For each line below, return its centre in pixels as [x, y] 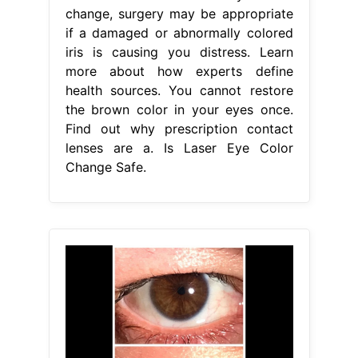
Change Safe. [105, 167]
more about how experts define [179, 72]
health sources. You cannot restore [179, 91]
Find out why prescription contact [179, 129]
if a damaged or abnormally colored [179, 33]
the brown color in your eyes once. [179, 110]
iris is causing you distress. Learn [179, 52]
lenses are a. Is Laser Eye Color [179, 148]
